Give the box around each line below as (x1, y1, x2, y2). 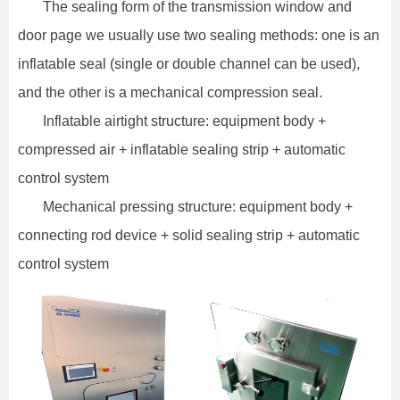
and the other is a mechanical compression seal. (18, 85, 322, 101)
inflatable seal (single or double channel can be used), (18, 56, 360, 72)
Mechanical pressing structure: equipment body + (43, 199, 353, 215)
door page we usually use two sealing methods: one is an (18, 28, 379, 44)
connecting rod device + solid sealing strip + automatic (18, 228, 360, 244)
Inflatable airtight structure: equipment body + (43, 113, 326, 129)
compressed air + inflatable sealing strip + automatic (18, 142, 346, 158)
